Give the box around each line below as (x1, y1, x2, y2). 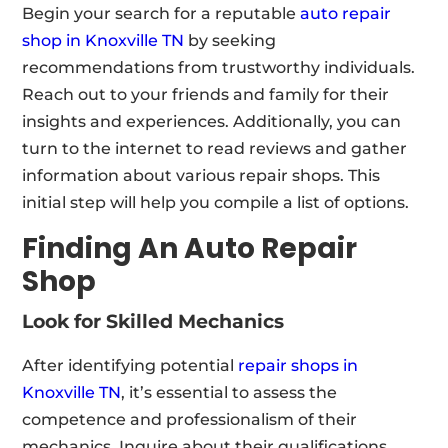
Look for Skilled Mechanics (22, 310, 285, 333)
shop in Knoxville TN (22, 31, 185, 50)
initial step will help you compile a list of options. (22, 193, 410, 212)
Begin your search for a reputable (22, 4, 301, 23)
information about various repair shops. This (22, 166, 381, 185)
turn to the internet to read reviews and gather (22, 139, 408, 158)
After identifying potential (22, 356, 239, 375)
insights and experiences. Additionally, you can (22, 112, 402, 131)
